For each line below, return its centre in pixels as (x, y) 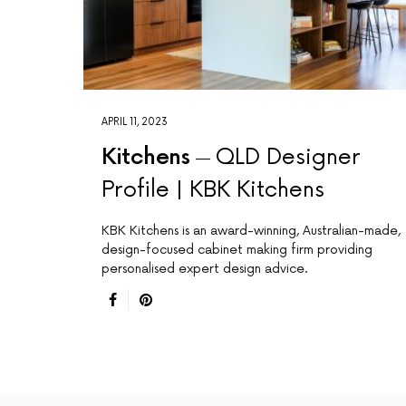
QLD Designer (288, 158)
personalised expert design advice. (205, 269)
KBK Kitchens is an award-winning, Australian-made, (251, 231)
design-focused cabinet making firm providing (237, 250)
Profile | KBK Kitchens (213, 190)
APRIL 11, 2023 (135, 122)
